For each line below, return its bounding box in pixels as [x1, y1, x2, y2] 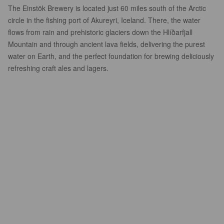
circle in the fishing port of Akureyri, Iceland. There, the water [8, 15, 200, 25]
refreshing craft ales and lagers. [8, 63, 108, 73]
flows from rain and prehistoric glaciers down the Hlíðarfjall [8, 27, 192, 37]
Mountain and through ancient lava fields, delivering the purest [8, 39, 205, 49]
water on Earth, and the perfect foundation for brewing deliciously [8, 51, 214, 61]
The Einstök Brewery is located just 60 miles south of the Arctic [8, 3, 206, 13]
